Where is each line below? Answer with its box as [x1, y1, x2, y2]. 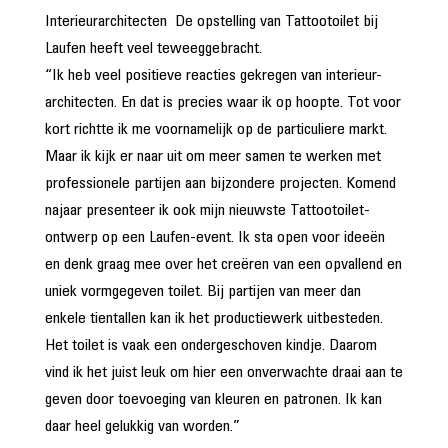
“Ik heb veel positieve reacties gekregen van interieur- [44, 68, 382, 84]
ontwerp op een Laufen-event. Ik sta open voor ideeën [44, 230, 385, 246]
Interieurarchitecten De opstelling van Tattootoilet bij [44, 14, 378, 30]
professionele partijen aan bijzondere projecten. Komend [44, 176, 396, 192]
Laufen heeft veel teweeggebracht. [44, 41, 262, 57]
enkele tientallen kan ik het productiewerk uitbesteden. [44, 311, 383, 327]
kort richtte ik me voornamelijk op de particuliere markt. [44, 122, 387, 138]
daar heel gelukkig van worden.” [44, 419, 240, 435]
